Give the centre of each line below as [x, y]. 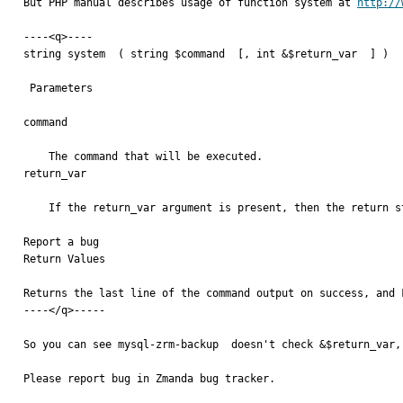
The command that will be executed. [36, 157]
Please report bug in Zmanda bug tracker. [149, 379]
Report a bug [61, 242]
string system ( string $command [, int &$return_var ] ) [206, 54]
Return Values [64, 259]
